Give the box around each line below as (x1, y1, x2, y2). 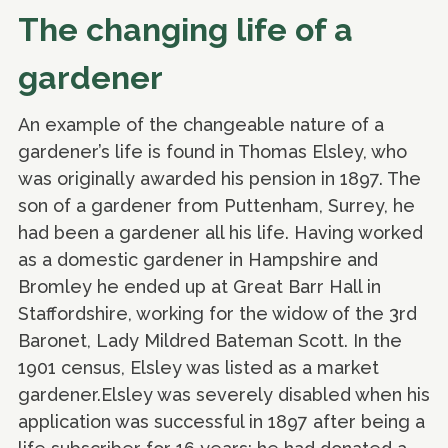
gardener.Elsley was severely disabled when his (18, 383, 430, 405)
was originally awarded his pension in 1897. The (18, 167, 421, 189)
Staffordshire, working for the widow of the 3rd (18, 302, 417, 324)
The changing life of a (18, 10, 353, 48)
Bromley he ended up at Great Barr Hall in (18, 275, 381, 297)
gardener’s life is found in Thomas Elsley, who (18, 140, 407, 162)
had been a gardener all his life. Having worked (18, 221, 423, 243)
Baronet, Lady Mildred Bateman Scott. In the (18, 329, 402, 351)
